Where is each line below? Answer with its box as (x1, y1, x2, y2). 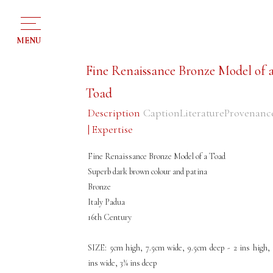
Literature (180, 106, 225, 119)
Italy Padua (88, 197, 126, 207)
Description (88, 106, 141, 119)
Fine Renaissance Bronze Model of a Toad (88, 151, 226, 161)
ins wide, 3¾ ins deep (88, 258, 160, 268)
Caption (143, 106, 180, 119)
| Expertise (88, 122, 133, 136)
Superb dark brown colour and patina (88, 166, 210, 177)
